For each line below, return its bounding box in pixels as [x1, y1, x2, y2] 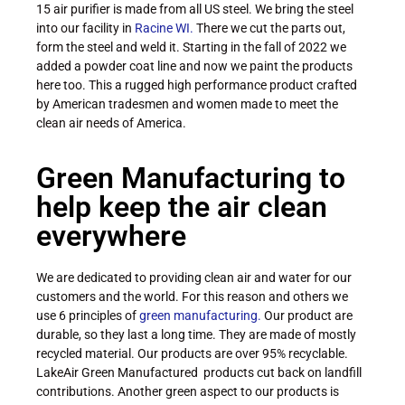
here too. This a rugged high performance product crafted [36, 77, 357, 92]
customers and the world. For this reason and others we [36, 289, 348, 305]
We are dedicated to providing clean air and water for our [36, 270, 352, 286]
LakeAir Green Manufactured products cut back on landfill [36, 365, 362, 381]
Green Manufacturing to [36, 161, 345, 196]
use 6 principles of [36, 308, 139, 324]
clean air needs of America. [36, 115, 189, 130]
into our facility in [36, 20, 135, 35]
